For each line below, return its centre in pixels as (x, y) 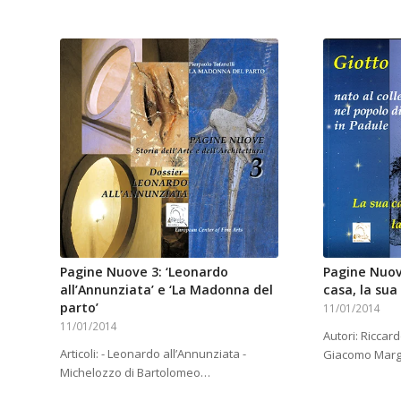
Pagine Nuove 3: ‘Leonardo (144, 271)
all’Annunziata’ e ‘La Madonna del (166, 289)
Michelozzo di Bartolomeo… (135, 372)
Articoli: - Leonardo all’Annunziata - (153, 353)
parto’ (79, 307)
